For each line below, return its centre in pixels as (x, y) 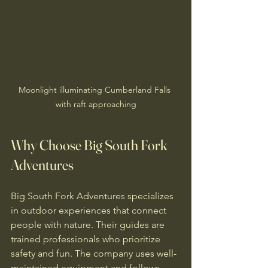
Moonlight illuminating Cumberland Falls (96, 90)
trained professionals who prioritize (87, 239)
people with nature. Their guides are (89, 225)
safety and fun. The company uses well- (94, 254)
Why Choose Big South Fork (90, 145)
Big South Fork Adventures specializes (93, 196)
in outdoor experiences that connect (90, 211)
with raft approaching (96, 104)
